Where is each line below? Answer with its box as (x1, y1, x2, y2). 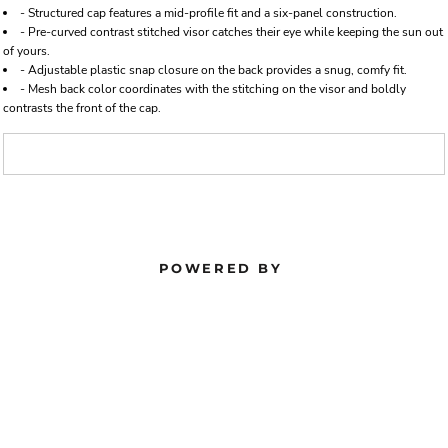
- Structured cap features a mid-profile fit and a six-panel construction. (20, 4, 397, 21)
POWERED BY (158, 259, 290, 276)
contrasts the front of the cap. (3, 99, 161, 116)
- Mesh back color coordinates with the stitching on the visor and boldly (20, 80, 406, 97)
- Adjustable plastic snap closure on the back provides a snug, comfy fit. (20, 61, 407, 78)
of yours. (3, 42, 50, 59)
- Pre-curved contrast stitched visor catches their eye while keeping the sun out (20, 23, 443, 40)
